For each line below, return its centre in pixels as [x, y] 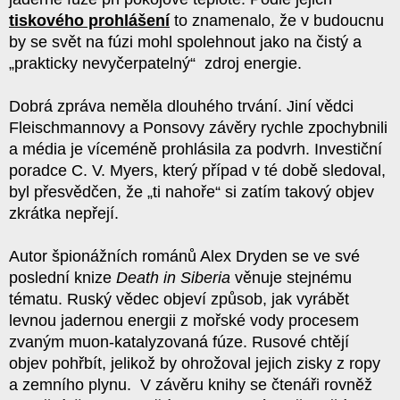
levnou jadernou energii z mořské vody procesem [184, 321]
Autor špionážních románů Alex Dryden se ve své [184, 256]
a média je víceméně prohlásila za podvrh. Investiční [196, 149]
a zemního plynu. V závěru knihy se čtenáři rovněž [191, 385]
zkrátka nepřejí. [64, 213]
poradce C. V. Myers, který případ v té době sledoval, [197, 171]
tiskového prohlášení [89, 21]
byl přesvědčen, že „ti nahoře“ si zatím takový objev [192, 192]
